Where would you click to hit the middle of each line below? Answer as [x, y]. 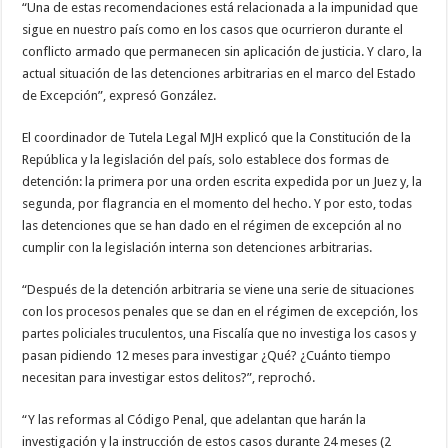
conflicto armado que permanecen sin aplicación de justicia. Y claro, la [222, 52]
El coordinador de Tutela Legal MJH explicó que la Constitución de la [217, 138]
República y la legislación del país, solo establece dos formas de [206, 160]
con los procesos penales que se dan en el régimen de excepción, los [220, 312]
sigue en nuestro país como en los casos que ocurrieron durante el [213, 30]
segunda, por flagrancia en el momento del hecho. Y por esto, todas [217, 204]
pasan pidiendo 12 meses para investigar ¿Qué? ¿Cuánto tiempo [207, 356]
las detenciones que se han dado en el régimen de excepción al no [212, 226]
